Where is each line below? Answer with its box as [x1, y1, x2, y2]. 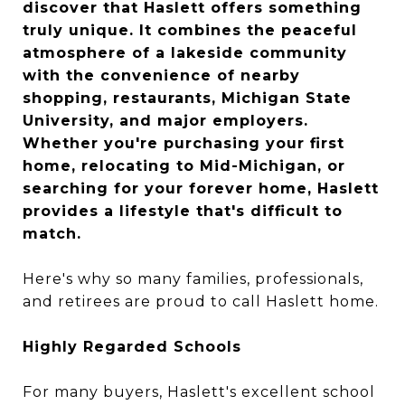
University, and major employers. [23, 112, 308, 129]
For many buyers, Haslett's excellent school [23, 383, 375, 400]
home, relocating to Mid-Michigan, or [23, 157, 345, 174]
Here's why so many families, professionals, [23, 270, 363, 287]
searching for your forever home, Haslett [23, 180, 379, 197]
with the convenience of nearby [23, 67, 300, 84]
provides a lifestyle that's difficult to [23, 202, 343, 220]
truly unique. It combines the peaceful [23, 22, 357, 39]
